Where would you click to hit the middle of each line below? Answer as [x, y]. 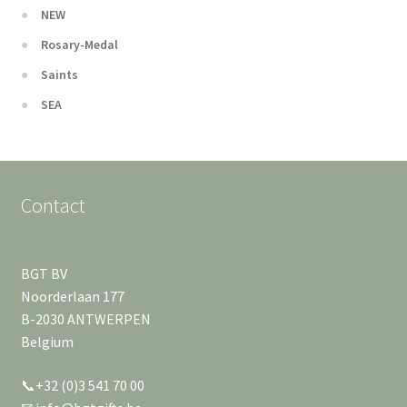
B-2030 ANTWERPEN [85, 319]
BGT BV [44, 273]
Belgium [47, 342]
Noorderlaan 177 [72, 296]
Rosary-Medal [80, 44]
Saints [60, 74]
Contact [53, 205]
